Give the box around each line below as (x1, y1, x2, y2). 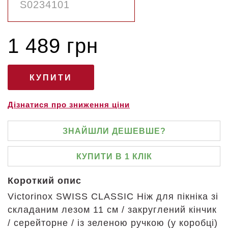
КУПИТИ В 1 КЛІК (76, 152, 152, 161)
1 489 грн (8, 35, 98, 57)
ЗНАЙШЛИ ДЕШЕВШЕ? (62, 127, 166, 135)
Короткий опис (8, 176, 81, 186)
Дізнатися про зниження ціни (8, 100, 130, 109)
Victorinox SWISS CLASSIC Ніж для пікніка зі (8, 191, 218, 202)
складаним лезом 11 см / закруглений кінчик (8, 205, 217, 215)
